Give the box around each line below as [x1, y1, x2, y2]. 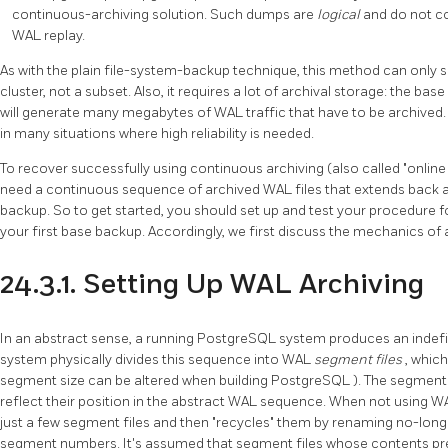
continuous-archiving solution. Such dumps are [11, 5, 317, 23]
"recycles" [212, 413, 277, 431]
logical [316, 5, 363, 23]
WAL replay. [11, 26, 85, 44]
